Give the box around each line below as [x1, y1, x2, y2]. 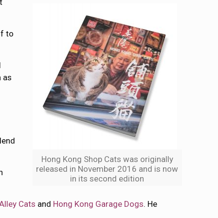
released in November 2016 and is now [36, 164, 179, 174]
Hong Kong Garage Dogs [53, 199, 144, 209]
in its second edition [70, 174, 145, 183]
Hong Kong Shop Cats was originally [41, 154, 173, 164]
